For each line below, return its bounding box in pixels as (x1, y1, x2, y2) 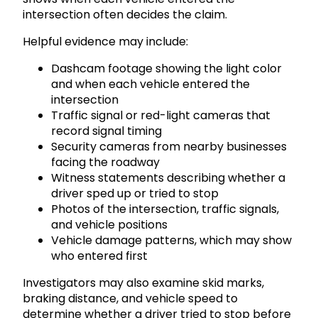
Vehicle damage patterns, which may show (51, 231, 292, 248)
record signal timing (51, 122, 162, 139)
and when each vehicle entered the (51, 75, 250, 92)
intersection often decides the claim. (23, 6, 227, 23)
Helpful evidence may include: (23, 33, 188, 50)
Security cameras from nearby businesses (51, 138, 287, 155)
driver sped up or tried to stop (51, 185, 219, 202)
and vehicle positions (51, 216, 168, 233)
